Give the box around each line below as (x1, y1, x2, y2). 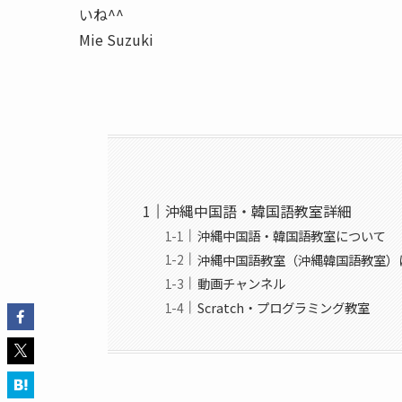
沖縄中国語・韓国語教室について (197, 226, 387, 246)
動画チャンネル (197, 274, 286, 293)
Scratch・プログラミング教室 (197, 298, 371, 318)
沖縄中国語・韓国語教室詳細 (165, 199, 353, 222)
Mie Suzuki (79, 29, 153, 50)
